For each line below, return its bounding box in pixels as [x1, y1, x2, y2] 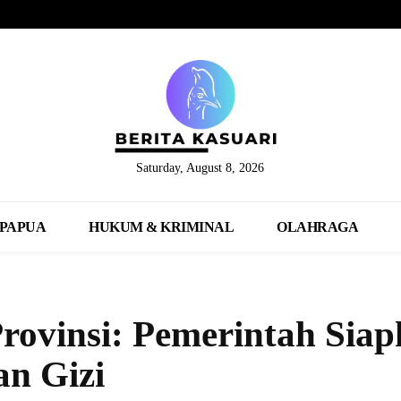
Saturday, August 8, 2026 [136, 160, 265, 175]
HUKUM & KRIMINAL [89, 218, 235, 235]
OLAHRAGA [277, 218, 359, 235]
